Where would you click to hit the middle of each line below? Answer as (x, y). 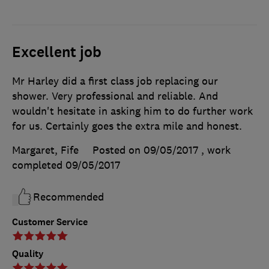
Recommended (68, 197)
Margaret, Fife (45, 150)
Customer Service (50, 222)
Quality (28, 254)
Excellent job (57, 53)
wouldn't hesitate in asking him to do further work (132, 111)
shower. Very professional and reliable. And (115, 96)
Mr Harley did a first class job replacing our (115, 81)
